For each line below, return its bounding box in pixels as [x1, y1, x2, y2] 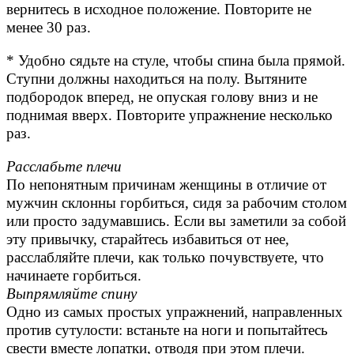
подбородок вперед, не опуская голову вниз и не [6, 88, 318, 106]
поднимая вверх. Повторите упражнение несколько [6, 107, 333, 124]
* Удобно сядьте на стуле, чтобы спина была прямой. [6, 52, 345, 70]
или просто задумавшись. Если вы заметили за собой [6, 212, 346, 229]
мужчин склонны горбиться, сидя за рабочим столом [6, 194, 347, 211]
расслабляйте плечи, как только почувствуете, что [6, 248, 324, 265]
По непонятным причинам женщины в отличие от [6, 175, 326, 193]
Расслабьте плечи [6, 157, 122, 175]
